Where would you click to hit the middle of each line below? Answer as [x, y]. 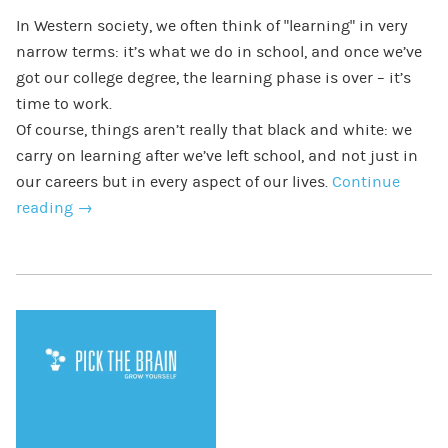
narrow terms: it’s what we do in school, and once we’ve [218, 51]
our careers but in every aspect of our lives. [173, 181]
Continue [365, 181]
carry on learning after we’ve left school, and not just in [216, 155]
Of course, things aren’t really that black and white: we [213, 129]
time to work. [63, 103]
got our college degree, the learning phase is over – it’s [213, 77]
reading [46, 207]
